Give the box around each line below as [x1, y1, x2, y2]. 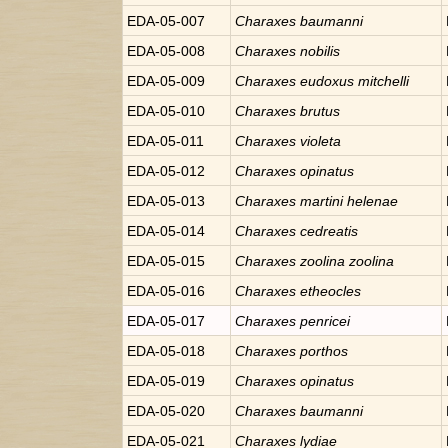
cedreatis [300, 223, 358, 239]
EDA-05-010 [127, 103, 205, 119]
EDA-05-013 [127, 193, 205, 209]
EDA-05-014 [127, 223, 205, 239]
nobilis [300, 43, 340, 59]
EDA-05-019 [127, 373, 205, 389]
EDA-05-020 [127, 403, 205, 419]
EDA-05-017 [127, 313, 205, 329]
